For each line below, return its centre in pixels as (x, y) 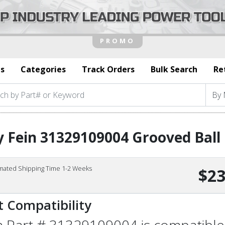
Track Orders (108, 69)
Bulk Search (174, 69)
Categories (43, 69)
